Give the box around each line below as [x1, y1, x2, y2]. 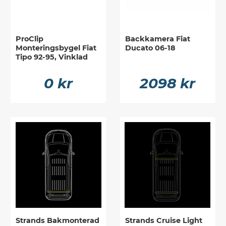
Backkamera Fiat [125, 34, 190, 44]
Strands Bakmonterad [16, 215, 100, 225]
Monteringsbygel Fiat [16, 43, 97, 53]
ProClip [16, 34, 44, 44]
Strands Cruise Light [125, 215, 202, 225]
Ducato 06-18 [125, 43, 176, 53]
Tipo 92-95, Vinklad [16, 52, 88, 62]
